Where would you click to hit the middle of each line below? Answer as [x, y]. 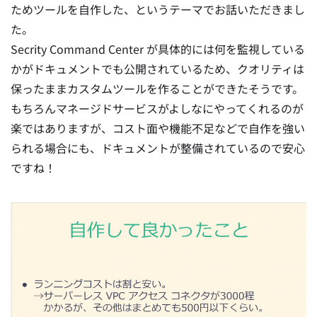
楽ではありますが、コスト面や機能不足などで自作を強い [158, 128]
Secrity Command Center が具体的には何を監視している [158, 48]
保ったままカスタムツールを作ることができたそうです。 [157, 88]
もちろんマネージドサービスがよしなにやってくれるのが [157, 108]
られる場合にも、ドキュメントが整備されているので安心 [158, 148]
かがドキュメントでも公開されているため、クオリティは [157, 68]
